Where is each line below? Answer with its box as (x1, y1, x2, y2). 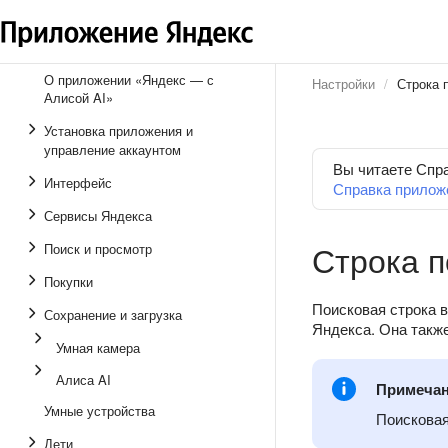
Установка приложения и (44, 121, 193, 140)
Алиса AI (56, 370, 111, 389)
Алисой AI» (44, 88, 113, 107)
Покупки (44, 272, 93, 291)
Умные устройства (44, 401, 155, 420)
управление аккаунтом (44, 140, 181, 159)
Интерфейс (44, 173, 112, 192)
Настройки (312, 74, 375, 93)
